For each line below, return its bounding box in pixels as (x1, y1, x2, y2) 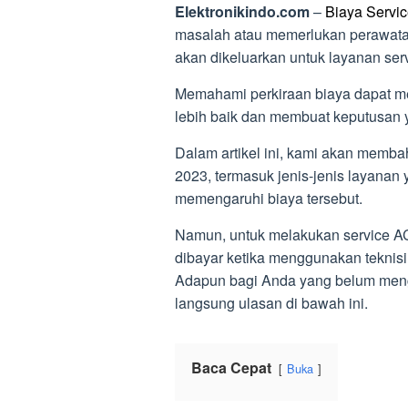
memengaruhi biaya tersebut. (175, 188, 362, 209)
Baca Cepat (191, 357, 271, 378)
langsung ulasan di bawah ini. (175, 292, 368, 313)
